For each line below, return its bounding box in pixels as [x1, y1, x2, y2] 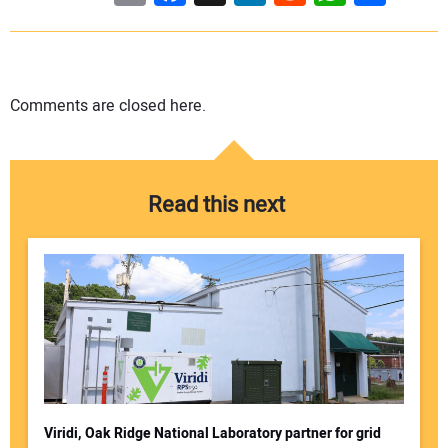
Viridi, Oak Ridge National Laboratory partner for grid [43, 422, 381, 444]
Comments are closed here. [10, 93, 206, 118]
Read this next [147, 188, 285, 221]
